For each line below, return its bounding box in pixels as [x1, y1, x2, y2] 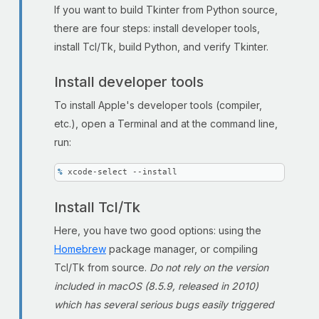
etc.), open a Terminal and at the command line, [54, 117, 278, 130]
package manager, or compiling [106, 243, 258, 255]
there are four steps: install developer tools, [54, 22, 260, 34]
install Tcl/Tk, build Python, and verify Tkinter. [54, 41, 268, 53]
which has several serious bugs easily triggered [54, 298, 274, 310]
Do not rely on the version [150, 261, 268, 273]
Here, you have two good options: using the [54, 224, 261, 236]
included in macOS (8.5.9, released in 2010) [54, 280, 258, 292]
